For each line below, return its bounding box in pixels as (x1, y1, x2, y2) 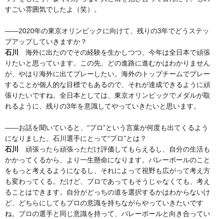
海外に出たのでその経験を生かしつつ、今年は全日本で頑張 (19, 48, 210, 57)
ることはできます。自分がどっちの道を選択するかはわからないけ (5, 188, 210, 197)
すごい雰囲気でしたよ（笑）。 (5, 5, 101, 14)
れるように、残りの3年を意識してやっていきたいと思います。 (5, 102, 200, 110)
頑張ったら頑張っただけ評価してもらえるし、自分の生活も (19, 145, 210, 153)
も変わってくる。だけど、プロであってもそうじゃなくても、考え (5, 177, 210, 186)
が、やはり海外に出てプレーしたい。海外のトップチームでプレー (5, 70, 210, 78)
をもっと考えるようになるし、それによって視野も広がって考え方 (5, 167, 210, 175)
